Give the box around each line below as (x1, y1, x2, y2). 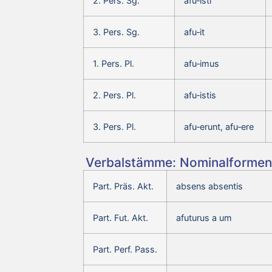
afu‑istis (184, 89, 216, 100)
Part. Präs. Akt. (93, 180, 154, 191)
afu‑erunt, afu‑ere (184, 121, 254, 132)
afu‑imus (184, 58, 219, 69)
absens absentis (176, 180, 243, 191)
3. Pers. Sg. (93, 26, 140, 37)
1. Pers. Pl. (93, 58, 134, 69)
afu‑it (184, 26, 205, 37)
